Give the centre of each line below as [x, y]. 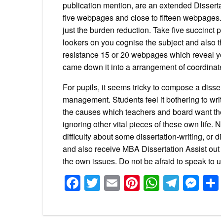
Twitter [126, 183]
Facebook [118, 183]
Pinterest [174, 183]
